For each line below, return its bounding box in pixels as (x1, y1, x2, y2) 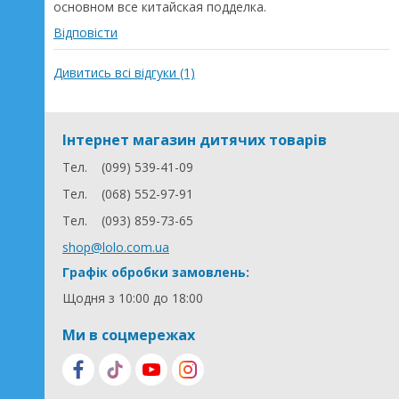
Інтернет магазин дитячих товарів (62, 130, 327, 150)
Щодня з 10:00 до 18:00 (62, 289, 203, 306)
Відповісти (53, 24, 118, 41)
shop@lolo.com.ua (62, 239, 169, 256)
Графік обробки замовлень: (62, 264, 249, 281)
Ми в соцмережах (62, 325, 195, 345)
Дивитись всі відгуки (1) (53, 64, 195, 81)
